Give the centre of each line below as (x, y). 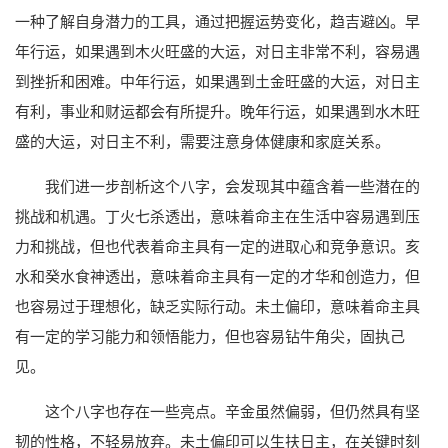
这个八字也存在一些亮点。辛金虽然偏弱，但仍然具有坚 (232, 411)
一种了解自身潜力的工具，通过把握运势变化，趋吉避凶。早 (217, 21)
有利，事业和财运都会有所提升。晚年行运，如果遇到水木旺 (217, 111)
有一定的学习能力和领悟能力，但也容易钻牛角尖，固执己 (210, 336)
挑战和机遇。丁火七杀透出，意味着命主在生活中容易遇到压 (217, 216)
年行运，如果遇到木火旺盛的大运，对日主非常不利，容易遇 (217, 51)
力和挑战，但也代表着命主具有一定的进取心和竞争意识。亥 (217, 246)
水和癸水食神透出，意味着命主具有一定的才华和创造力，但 (217, 276)
